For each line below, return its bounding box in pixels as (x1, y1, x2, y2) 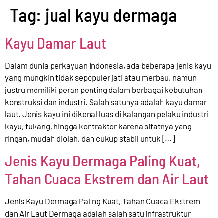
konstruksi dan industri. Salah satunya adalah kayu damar (5, 97, 207, 107)
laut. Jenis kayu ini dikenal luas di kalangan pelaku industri (5, 109, 209, 119)
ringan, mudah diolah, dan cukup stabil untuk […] (5, 133, 175, 143)
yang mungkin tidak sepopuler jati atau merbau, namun (5, 73, 197, 82)
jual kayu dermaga (45, 3, 177, 26)
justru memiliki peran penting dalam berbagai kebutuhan (5, 85, 202, 94)
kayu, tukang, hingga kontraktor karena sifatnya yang (5, 121, 192, 131)
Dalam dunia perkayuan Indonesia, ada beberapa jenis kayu (5, 60, 211, 70)
